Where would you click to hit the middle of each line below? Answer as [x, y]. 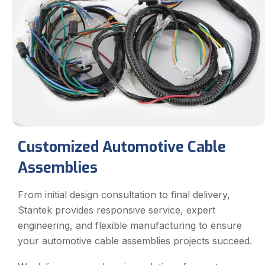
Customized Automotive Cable [122, 147]
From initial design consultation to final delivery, [124, 195]
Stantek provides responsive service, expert [117, 210]
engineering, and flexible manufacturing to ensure [130, 226]
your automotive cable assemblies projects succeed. [135, 241]
